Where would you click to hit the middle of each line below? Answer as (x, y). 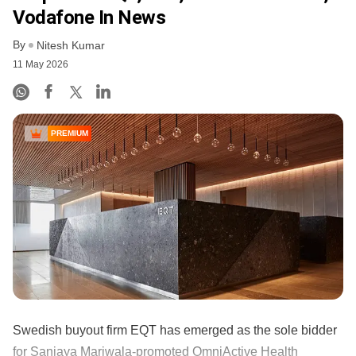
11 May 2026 (41, 65)
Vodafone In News (89, 17)
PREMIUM (70, 133)
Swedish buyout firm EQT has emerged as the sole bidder (175, 330)
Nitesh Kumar (71, 46)
